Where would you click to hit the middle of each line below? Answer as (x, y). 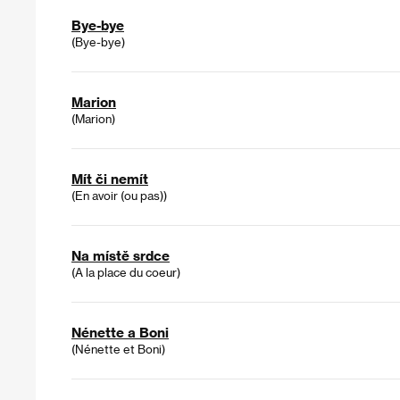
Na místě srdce (121, 256)
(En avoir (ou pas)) (119, 196)
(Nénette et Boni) (118, 349)
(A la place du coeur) (126, 272)
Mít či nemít (110, 179)
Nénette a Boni (120, 333)
